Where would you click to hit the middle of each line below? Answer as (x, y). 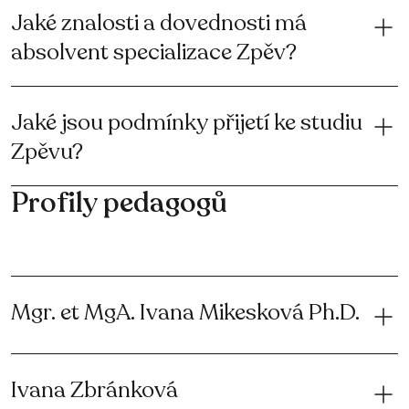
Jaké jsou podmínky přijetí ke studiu (187, 122)
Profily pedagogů (119, 203)
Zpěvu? (47, 152)
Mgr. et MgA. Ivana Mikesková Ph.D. (185, 312)
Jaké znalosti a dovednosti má (159, 23)
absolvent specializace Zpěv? (154, 52)
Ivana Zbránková (94, 390)
